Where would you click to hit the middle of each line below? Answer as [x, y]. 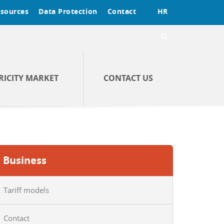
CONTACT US [128, 78]
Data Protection [68, 11]
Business [25, 160]
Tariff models [26, 190]
